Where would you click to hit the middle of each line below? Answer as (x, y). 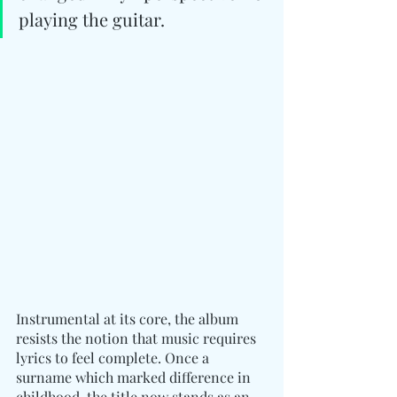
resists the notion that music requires (138, 338)
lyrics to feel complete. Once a (114, 357)
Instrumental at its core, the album (129, 318)
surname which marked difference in (135, 377)
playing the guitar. (92, 19)
